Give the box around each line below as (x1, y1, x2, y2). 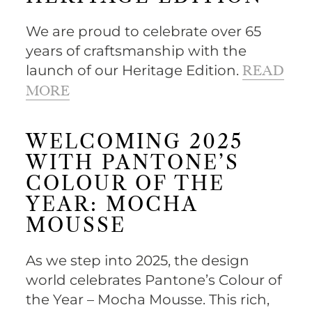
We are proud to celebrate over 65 (26, 23, 262, 40)
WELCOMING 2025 (26, 132, 244, 153)
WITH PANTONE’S (26, 153, 240, 173)
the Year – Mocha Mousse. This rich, (26, 290, 270, 308)
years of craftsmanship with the (26, 42, 247, 59)
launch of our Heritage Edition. (26, 62, 243, 79)
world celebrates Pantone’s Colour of (26, 271, 283, 288)
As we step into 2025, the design (26, 251, 250, 269)
